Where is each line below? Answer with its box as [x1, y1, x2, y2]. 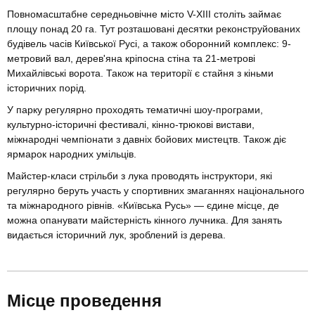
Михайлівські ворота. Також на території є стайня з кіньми [7, 67, 274, 79]
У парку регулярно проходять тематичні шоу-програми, [7, 104, 263, 116]
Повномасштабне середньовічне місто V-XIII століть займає [7, 8, 281, 20]
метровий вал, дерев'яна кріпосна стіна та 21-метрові [7, 53, 255, 65]
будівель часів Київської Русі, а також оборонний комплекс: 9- [7, 38, 291, 50]
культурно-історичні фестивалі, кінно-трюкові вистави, [7, 119, 255, 131]
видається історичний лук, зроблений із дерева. [7, 229, 226, 241]
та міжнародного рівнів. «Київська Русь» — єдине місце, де [7, 200, 279, 212]
